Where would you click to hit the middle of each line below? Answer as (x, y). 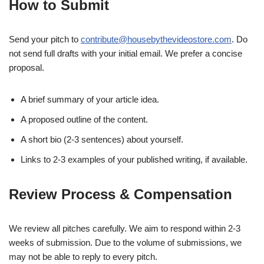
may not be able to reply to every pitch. (83, 257)
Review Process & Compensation (121, 194)
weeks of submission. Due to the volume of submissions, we (125, 243)
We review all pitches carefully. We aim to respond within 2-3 (125, 229)
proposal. (27, 68)
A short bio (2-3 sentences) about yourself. (102, 140)
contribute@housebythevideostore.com (156, 39)
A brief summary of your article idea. (90, 100)
